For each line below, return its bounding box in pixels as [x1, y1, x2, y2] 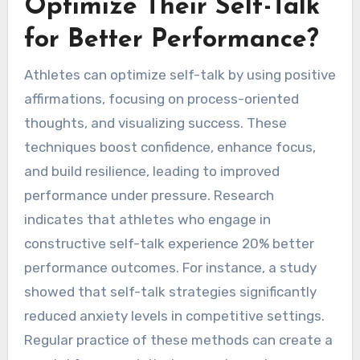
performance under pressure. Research [23, 327, 274, 343]
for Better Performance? [23, 167, 319, 194]
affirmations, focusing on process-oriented [23, 231, 299, 247]
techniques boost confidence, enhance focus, [23, 279, 316, 295]
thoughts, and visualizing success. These [23, 255, 287, 271]
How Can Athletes [23, 101, 241, 128]
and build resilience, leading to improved [23, 303, 280, 319]
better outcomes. [23, 6, 137, 22]
